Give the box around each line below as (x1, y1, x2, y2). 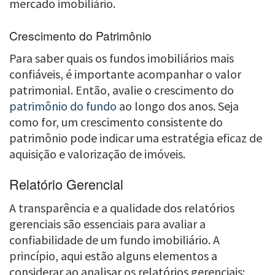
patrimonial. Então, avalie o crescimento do (9, 82, 234, 98)
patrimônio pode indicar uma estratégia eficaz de (9, 130, 262, 145)
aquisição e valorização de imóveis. (9, 145, 185, 161)
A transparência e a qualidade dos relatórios (9, 200, 234, 216)
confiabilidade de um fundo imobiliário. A (9, 232, 220, 248)
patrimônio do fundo (9, 98, 117, 114)
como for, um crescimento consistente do (9, 114, 223, 130)
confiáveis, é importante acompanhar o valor (9, 66, 241, 82)
